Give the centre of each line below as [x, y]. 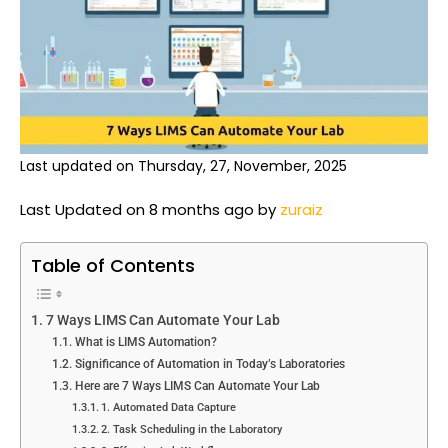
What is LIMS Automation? [145, 341]
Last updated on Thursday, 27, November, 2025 [183, 165]
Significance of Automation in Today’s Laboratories [209, 363]
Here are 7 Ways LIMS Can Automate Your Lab [198, 385]
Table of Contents [113, 265]
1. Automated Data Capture [168, 407]
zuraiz [301, 209]
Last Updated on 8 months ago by [150, 209]
